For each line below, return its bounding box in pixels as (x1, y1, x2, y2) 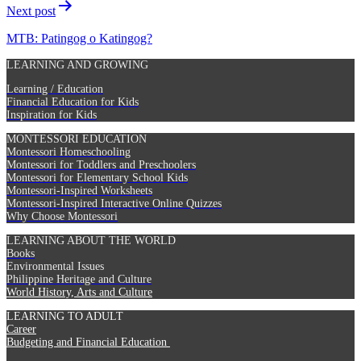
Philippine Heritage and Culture (6, 272, 151, 285)
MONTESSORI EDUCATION (6, 132, 147, 145)
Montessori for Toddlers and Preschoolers (6, 158, 196, 171)
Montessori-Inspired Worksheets (6, 184, 152, 197)
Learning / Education (6, 82, 103, 95)
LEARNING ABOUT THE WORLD (6, 234, 176, 247)
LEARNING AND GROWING (6, 58, 148, 71)
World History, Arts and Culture (6, 285, 152, 298)
